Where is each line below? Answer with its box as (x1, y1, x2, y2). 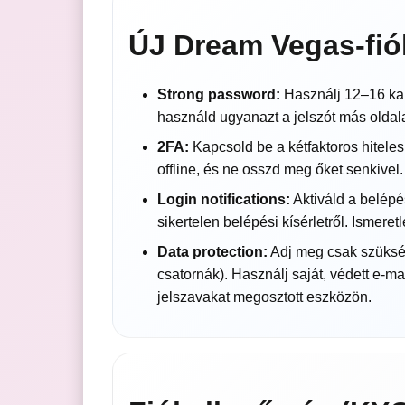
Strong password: (156, 87, 280, 103)
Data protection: (156, 244, 268, 260)
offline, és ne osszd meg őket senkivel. (156, 162, 403, 178)
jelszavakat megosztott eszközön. (156, 289, 372, 306)
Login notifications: (156, 192, 290, 208)
